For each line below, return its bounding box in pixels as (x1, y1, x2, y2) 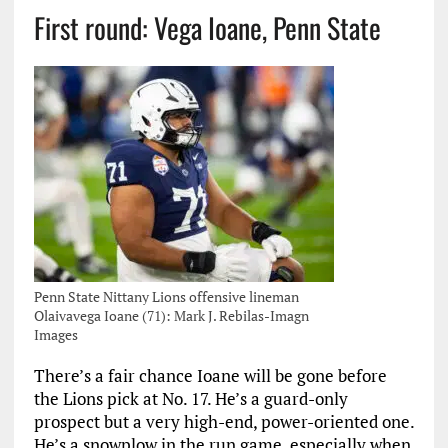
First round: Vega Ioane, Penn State (33, 7, 381, 48)
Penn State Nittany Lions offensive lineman (33, 287, 299, 306)
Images (33, 325, 78, 344)
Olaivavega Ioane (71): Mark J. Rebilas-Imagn (33, 306, 309, 325)
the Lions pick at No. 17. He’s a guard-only (33, 387, 348, 410)
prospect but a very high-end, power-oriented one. (33, 410, 414, 433)
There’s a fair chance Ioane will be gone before (33, 364, 387, 387)
